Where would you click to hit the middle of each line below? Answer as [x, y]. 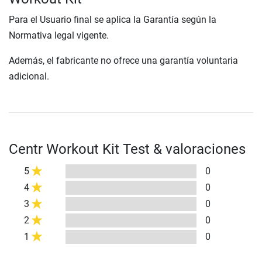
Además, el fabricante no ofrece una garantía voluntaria [123, 60]
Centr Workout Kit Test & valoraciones [127, 149]
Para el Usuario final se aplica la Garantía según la [113, 19]
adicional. [29, 76]
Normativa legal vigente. [59, 35]
